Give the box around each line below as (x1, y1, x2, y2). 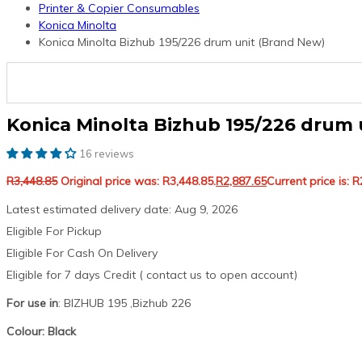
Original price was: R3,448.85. (61, 174, 216, 189)
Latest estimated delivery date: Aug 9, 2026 (6, 202, 238, 217)
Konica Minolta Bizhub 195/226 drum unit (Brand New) (39, 35, 325, 49)
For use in (6, 296, 58, 311)
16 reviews (79, 147, 134, 161)
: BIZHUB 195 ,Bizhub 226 (58, 296, 191, 311)
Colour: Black (6, 324, 76, 339)
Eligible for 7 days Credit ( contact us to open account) (6, 267, 297, 283)
